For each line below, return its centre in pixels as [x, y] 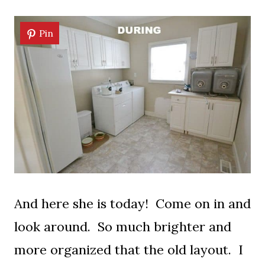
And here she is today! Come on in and [132, 204]
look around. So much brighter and [123, 227]
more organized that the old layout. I [129, 250]
